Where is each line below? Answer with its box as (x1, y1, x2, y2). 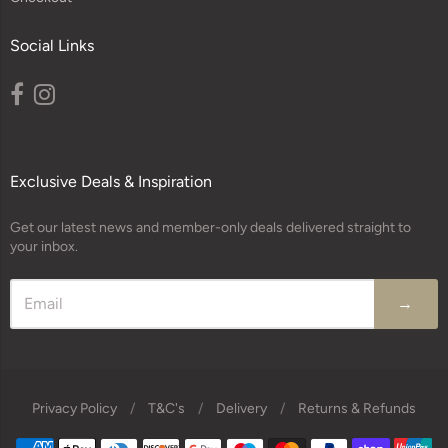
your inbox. (10, 238, 78, 256)
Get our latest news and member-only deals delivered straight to (10, 219, 411, 237)
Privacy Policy (32, 400, 117, 418)
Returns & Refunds (298, 400, 416, 418)
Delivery (216, 400, 267, 418)
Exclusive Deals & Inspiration (10, 172, 212, 192)
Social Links (10, 36, 94, 56)
